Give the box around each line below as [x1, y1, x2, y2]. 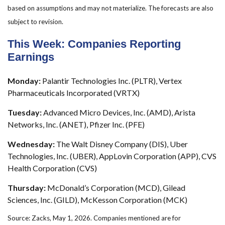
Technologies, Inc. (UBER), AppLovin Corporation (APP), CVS [8, 151, 216, 161]
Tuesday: [8, 107, 42, 118]
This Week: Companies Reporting [8, 38, 181, 51]
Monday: [8, 76, 41, 86]
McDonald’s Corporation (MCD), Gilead [46, 183, 185, 193]
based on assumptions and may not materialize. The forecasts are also [8, 4, 213, 13]
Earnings [8, 51, 54, 64]
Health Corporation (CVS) [8, 163, 97, 173]
